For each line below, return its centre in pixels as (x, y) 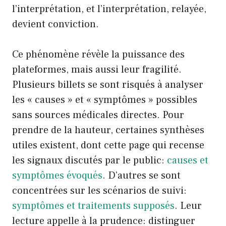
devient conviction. (55, 24)
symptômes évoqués (57, 175)
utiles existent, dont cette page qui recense (108, 145)
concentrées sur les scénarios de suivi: (99, 190)
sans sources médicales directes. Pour (98, 115)
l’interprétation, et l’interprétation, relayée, (109, 9)
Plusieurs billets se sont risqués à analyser (108, 84)
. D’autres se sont (142, 175)
